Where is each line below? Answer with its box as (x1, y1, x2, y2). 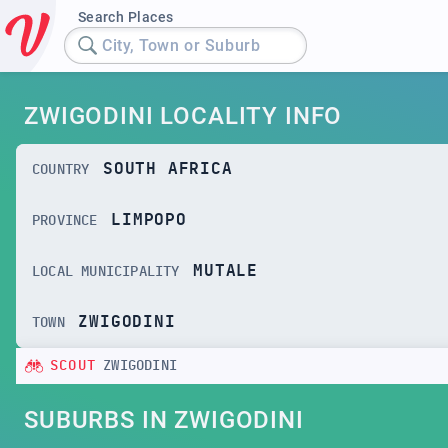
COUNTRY (32, 162, 90, 177)
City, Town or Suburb (102, 35, 261, 55)
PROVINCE (32, 213, 98, 228)
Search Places (77, 9, 174, 25)
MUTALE (193, 263, 259, 279)
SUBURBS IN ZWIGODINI (24, 406, 304, 434)
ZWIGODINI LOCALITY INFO (24, 102, 343, 130)
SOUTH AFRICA (103, 161, 233, 177)
